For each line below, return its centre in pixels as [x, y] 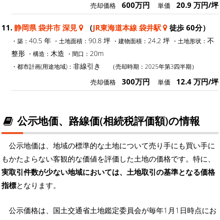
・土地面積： [71, 41]
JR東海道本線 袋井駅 [127, 28]
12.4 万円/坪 [197, 82]
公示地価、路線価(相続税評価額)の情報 [107, 121]
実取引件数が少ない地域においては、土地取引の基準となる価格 [108, 172]
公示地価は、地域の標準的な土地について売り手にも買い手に [112, 145]
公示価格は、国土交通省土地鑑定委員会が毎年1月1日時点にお [113, 210]
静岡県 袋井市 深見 [46, 28]
